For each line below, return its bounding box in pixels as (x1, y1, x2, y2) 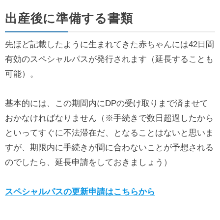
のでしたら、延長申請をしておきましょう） (5, 158, 172, 167)
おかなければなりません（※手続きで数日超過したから (5, 113, 214, 123)
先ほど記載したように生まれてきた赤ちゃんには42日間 (5, 40, 214, 50)
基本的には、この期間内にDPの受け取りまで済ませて (5, 99, 208, 109)
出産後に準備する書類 (5, 11, 133, 26)
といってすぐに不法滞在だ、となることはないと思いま (5, 128, 214, 138)
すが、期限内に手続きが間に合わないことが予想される (5, 143, 214, 153)
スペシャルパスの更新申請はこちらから (5, 187, 155, 197)
